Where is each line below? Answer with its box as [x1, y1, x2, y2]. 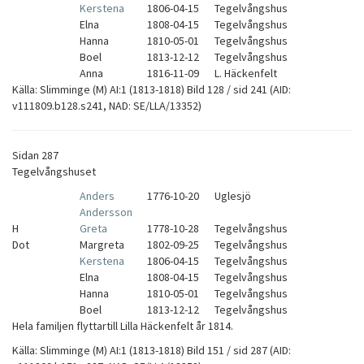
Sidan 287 [12, 148, 58, 162]
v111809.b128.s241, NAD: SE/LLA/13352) [12, 98, 201, 113]
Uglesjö [214, 188, 251, 203]
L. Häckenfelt [214, 66, 277, 80]
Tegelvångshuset [12, 164, 96, 179]
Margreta [80, 237, 124, 252]
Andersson [80, 205, 132, 219]
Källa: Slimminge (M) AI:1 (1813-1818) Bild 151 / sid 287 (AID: [12, 343, 291, 357]
